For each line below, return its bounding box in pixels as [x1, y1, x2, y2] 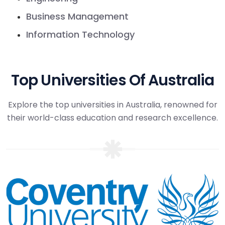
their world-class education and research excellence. [7, 111, 218, 124]
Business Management [26, 10, 129, 23]
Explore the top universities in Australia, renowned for [8, 98, 217, 110]
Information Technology [26, 28, 135, 41]
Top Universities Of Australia [11, 69, 214, 91]
